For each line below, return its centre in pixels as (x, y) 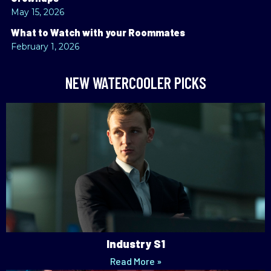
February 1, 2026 (45, 47)
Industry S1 (135, 244)
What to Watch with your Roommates (98, 33)
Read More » (135, 261)
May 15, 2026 (38, 12)
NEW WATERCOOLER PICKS (135, 83)
